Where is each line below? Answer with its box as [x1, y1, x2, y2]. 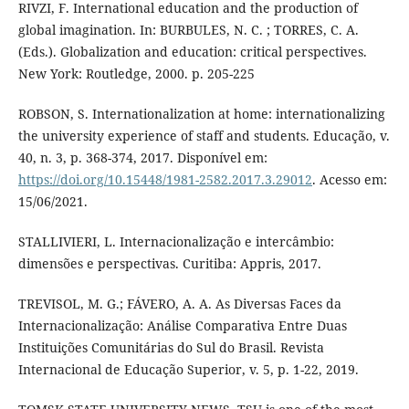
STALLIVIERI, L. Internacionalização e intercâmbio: [17, 232, 334, 250]
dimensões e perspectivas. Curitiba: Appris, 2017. [17, 254, 321, 272]
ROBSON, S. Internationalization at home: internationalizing [17, 104, 385, 122]
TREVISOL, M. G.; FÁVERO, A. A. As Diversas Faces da [17, 294, 341, 312]
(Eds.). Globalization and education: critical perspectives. [17, 42, 367, 60]
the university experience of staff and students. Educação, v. [17, 126, 390, 144]
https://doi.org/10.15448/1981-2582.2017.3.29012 [17, 170, 312, 188]
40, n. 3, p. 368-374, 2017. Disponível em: [17, 148, 267, 166]
